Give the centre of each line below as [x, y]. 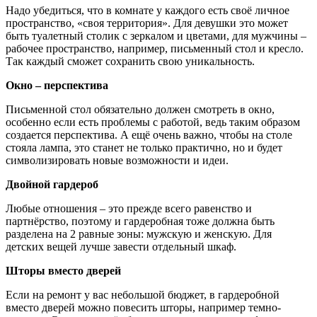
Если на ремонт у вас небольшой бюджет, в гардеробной [143, 294]
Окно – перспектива [58, 85]
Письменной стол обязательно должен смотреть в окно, [140, 109]
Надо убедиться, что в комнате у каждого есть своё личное [148, 10]
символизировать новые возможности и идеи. [119, 160]
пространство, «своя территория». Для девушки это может [147, 23]
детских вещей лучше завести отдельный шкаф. [122, 246]
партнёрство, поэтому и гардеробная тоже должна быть [140, 221]
